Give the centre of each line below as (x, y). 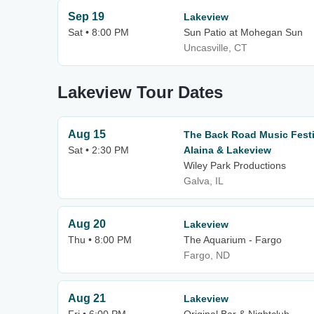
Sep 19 (86, 16)
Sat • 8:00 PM (98, 32)
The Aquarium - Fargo (233, 240)
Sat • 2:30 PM (98, 150)
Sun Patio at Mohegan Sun (243, 32)
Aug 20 (87, 224)
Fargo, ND (207, 255)
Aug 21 (87, 298)
